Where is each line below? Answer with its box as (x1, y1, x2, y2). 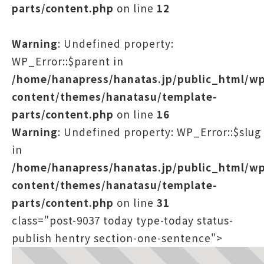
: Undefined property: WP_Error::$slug (58, 124, 261, 139)
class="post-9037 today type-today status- (12, 213, 233, 227)
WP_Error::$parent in (12, 54, 124, 68)
